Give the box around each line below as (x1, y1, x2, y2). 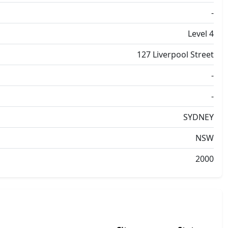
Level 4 (188, 28, 214, 39)
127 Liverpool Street (137, 49, 214, 60)
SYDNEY (183, 111, 214, 123)
